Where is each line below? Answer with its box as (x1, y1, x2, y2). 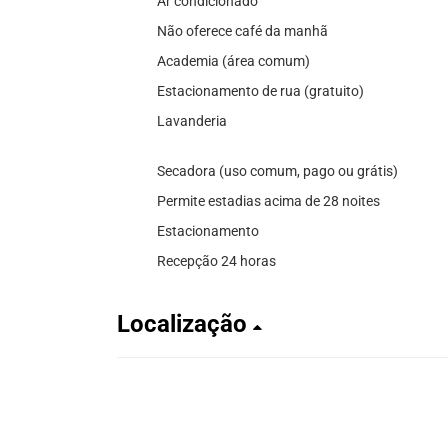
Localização (117, 309, 253, 338)
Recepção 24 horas (157, 252, 276, 269)
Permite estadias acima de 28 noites (157, 192, 380, 209)
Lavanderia (157, 112, 227, 129)
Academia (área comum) (157, 52, 310, 69)
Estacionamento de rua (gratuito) (157, 82, 364, 99)
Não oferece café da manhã (157, 22, 328, 39)
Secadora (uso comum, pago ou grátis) (157, 162, 398, 179)
